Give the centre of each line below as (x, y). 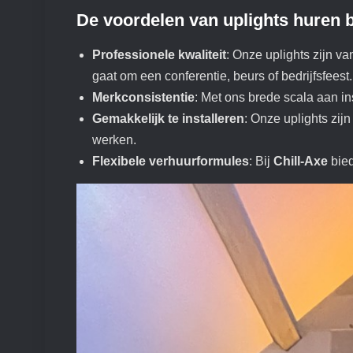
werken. (114, 140)
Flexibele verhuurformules (171, 162)
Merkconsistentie (143, 98)
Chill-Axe (301, 162)
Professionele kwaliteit (159, 55)
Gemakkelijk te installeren (168, 119)
